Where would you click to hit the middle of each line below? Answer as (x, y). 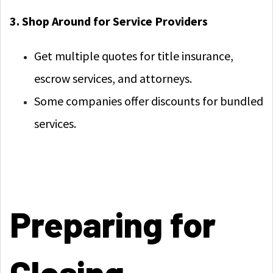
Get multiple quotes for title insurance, (134, 56)
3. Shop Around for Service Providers (109, 21)
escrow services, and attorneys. (113, 78)
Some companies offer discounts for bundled (149, 101)
